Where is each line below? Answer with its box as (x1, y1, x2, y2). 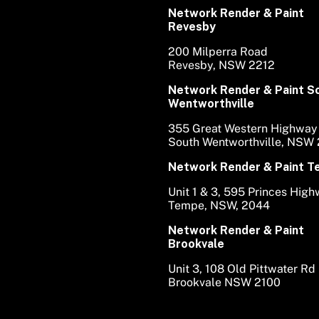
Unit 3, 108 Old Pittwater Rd (168, 261, 315, 276)
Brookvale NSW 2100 (168, 275, 281, 289)
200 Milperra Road (168, 44, 268, 58)
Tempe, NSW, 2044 (168, 198, 270, 212)
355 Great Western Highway (168, 121, 318, 135)
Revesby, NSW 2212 (168, 58, 275, 72)
